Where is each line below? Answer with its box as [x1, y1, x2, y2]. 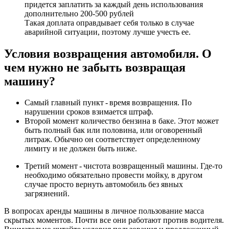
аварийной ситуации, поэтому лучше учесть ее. [25, 27, 191, 36]
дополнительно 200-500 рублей [25, 9, 134, 18]
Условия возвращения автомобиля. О [4, 47, 212, 60]
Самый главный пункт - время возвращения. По [25, 98, 192, 107]
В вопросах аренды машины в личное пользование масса [4, 207, 204, 216]
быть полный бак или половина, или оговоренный [25, 126, 202, 135]
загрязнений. [25, 189, 70, 198]
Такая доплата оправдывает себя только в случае [25, 18, 194, 27]
